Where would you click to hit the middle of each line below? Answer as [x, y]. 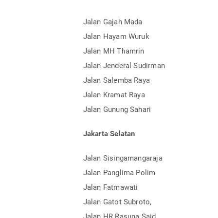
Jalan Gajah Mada [113, 22]
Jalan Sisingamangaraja [123, 158]
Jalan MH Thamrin [114, 51]
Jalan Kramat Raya [114, 95]
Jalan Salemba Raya [117, 80]
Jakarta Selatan [109, 134]
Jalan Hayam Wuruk [116, 36]
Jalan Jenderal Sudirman [124, 65]
